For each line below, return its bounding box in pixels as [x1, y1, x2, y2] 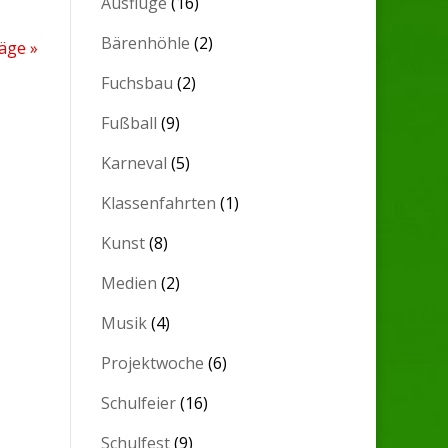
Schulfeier [101, 391, 177, 414]
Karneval [101, 151, 168, 174]
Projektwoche [101, 351, 205, 374]
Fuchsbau [101, 71, 174, 94]
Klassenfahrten [101, 191, 217, 214]
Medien [101, 271, 158, 294]
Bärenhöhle [101, 31, 191, 54]
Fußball [101, 111, 158, 134]
